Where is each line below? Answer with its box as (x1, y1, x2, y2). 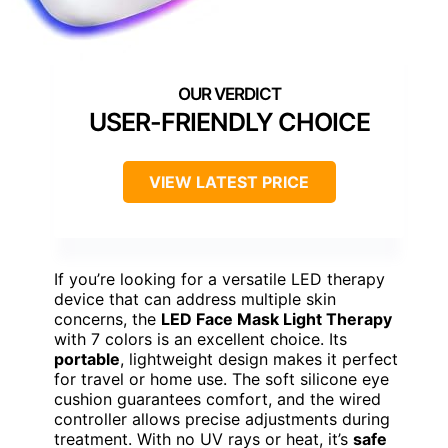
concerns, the (54, 308, 161, 329)
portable (54, 348, 120, 369)
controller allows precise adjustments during (54, 408, 390, 429)
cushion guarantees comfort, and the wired (54, 388, 381, 409)
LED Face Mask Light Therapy (161, 308, 392, 329)
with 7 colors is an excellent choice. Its (54, 328, 347, 349)
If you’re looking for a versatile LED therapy (54, 268, 385, 289)
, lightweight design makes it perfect (120, 348, 398, 369)
